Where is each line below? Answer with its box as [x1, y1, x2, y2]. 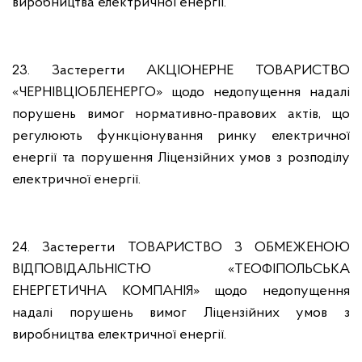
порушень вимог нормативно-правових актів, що [12, 107, 350, 122]
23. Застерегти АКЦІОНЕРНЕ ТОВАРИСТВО [12, 63, 350, 78]
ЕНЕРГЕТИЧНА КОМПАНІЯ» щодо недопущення [12, 284, 350, 299]
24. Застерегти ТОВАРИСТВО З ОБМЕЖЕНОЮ [12, 240, 350, 255]
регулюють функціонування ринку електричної [12, 128, 350, 144]
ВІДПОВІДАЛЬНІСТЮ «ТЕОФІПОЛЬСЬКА [12, 262, 350, 277]
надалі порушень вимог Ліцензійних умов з [12, 305, 350, 321]
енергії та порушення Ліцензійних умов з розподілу [12, 150, 350, 166]
